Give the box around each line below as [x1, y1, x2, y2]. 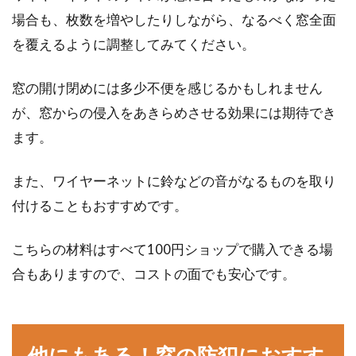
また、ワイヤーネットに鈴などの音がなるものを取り [12, 172, 336, 189]
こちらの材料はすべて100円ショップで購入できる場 [12, 241, 333, 257]
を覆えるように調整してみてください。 [12, 36, 255, 52]
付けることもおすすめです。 [12, 197, 188, 214]
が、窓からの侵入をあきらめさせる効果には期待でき [12, 104, 336, 121]
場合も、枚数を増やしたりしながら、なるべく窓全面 [12, 11, 336, 28]
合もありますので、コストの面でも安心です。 [12, 265, 296, 282]
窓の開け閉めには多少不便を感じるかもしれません [12, 79, 323, 96]
